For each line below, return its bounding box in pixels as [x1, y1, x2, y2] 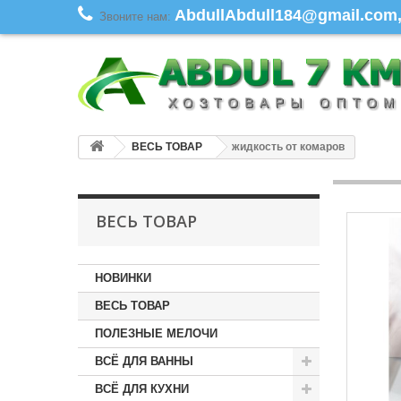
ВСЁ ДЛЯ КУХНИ [95, 381, 189, 396]
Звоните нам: [99, 10, 175, 23]
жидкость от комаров [232, 140, 345, 153]
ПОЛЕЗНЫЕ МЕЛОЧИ [95, 326, 218, 340]
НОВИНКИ [95, 270, 151, 285]
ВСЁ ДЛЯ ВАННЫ [95, 354, 193, 368]
